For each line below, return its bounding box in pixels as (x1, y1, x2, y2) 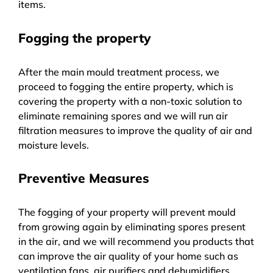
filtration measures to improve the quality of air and (18, 124, 252, 136)
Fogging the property (18, 29, 151, 46)
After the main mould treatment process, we (18, 65, 219, 78)
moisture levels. (18, 138, 89, 151)
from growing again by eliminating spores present (18, 221, 246, 233)
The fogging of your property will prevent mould (18, 206, 236, 219)
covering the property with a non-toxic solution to (18, 94, 242, 107)
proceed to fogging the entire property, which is (18, 80, 233, 93)
